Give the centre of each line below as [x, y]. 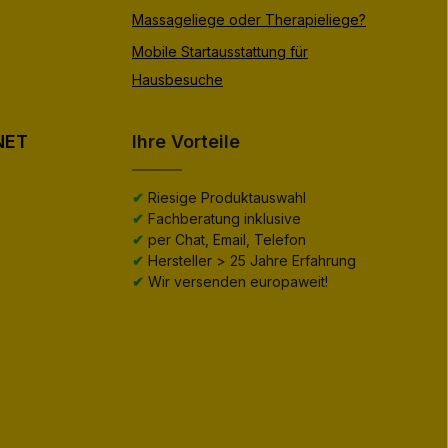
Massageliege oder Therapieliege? [249, 19]
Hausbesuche [177, 79]
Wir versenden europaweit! [236, 281]
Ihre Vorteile [186, 141]
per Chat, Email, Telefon [225, 239]
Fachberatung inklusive [222, 218]
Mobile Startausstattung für [220, 51]
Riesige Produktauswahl [225, 197]
